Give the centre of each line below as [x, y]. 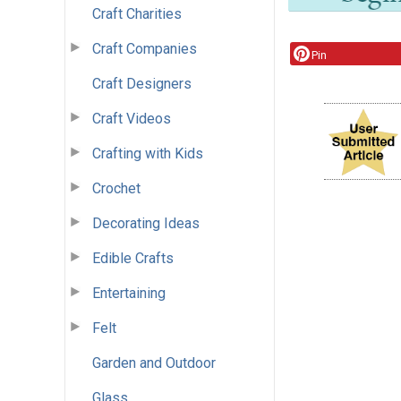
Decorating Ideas [146, 223]
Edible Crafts [133, 258]
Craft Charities [137, 13]
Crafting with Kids [148, 153]
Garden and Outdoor [154, 363]
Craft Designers [142, 83]
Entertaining [129, 293]
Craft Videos [132, 118]
